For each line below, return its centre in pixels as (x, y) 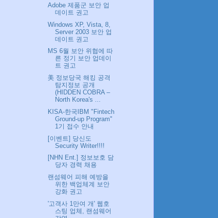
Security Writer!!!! (80, 145)
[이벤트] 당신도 (70, 138)
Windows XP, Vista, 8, (79, 24)
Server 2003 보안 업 (84, 32)
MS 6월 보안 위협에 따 (81, 51)
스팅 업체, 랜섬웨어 (83, 211)
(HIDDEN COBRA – (83, 92)
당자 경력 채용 (76, 165)
